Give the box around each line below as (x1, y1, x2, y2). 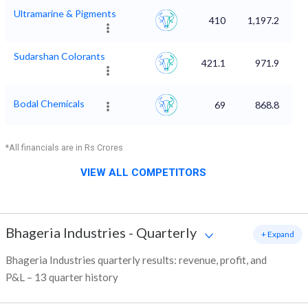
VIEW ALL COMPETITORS (80, 166, 206, 179)
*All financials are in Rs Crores (5, 142, 123, 153)
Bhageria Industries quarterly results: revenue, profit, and (5, 254, 267, 267)
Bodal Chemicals (14, 98, 85, 110)
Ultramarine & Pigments (14, 8, 116, 20)
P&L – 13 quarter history (5, 271, 118, 284)
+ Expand (261, 229, 294, 240)
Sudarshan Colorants (14, 50, 105, 63)
